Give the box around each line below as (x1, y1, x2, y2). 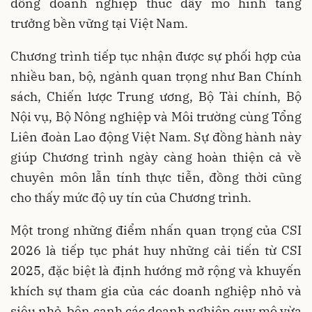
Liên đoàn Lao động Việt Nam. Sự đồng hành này (10, 128, 302, 145)
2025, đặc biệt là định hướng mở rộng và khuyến (10, 262, 302, 279)
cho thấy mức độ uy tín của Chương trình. (10, 189, 251, 205)
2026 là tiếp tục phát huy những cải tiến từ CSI (10, 242, 302, 258)
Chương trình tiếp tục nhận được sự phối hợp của (10, 47, 302, 64)
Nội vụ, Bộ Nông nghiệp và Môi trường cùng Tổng (10, 108, 302, 125)
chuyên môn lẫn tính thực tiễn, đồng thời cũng (10, 169, 302, 185)
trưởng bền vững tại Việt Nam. (10, 15, 188, 31)
